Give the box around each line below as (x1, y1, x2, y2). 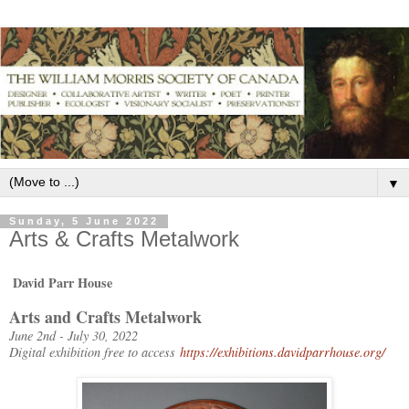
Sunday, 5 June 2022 (9, 215, 159, 227)
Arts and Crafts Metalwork (9, 305, 202, 330)
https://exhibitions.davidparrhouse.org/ (180, 343, 385, 362)
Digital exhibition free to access (9, 343, 180, 362)
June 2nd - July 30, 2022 (9, 327, 138, 345)
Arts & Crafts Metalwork (9, 226, 239, 252)
